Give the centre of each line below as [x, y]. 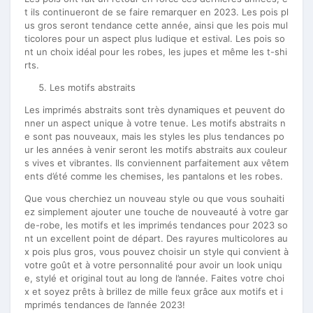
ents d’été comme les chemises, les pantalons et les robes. [154, 176]
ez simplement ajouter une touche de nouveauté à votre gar [156, 212]
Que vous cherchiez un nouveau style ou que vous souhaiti [154, 198]
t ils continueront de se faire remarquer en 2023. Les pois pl [156, 12]
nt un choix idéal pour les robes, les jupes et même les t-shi [156, 52]
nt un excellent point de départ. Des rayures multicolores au [156, 238]
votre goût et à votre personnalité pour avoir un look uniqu [153, 265]
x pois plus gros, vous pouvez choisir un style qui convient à [156, 252]
